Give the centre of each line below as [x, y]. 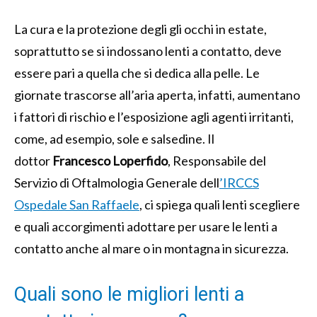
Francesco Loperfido [110, 161]
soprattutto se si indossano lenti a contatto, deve [148, 51]
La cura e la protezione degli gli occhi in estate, [140, 29]
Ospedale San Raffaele [77, 205]
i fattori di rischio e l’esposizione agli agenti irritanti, [154, 117]
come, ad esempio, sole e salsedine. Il [114, 139]
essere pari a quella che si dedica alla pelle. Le [137, 73]
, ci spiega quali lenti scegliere [220, 205]
